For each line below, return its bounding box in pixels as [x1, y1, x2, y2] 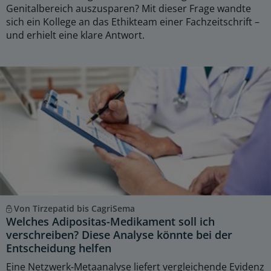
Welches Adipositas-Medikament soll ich [6, 214, 215, 229]
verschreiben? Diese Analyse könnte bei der [6, 227, 232, 243]
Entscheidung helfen [6, 241, 111, 256]
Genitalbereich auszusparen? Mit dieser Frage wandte [6, 1, 251, 15]
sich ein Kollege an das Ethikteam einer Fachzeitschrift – [6, 15, 260, 28]
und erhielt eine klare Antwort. [6, 28, 145, 42]
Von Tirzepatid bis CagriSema [13, 203, 135, 215]
